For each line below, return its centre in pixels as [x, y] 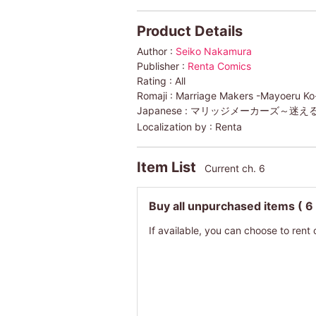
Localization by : [176, 126]
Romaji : [156, 95]
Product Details [189, 31]
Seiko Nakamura [213, 51]
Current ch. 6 [235, 168]
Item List [168, 167]
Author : [156, 51]
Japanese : [163, 110]
